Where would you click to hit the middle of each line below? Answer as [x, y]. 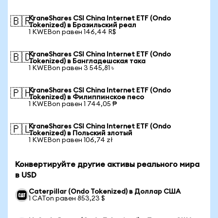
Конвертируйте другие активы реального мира [107, 164]
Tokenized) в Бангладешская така [87, 61]
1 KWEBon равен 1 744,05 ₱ [73, 104]
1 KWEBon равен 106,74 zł [71, 140]
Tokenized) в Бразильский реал [82, 25]
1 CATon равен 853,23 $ [67, 199]
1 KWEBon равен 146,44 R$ [73, 32]
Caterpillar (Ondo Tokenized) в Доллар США [105, 192]
